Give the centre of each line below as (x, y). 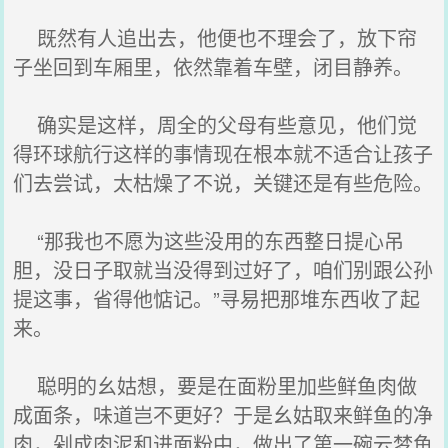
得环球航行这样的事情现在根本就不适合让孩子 (223, 153)
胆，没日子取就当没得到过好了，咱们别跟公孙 (223, 269)
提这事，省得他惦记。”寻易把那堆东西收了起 (217, 298)
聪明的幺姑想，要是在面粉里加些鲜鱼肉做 (215, 385)
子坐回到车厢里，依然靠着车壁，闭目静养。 (213, 66)
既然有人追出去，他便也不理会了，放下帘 (215, 37)
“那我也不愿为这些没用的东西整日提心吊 (209, 240)
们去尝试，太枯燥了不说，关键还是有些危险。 (223, 182)
